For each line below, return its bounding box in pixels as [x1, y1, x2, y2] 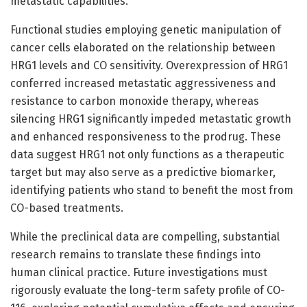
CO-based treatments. [10, 201, 123, 214]
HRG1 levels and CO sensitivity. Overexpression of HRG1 [10, 58, 288, 72]
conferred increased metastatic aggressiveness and [10, 76, 276, 90]
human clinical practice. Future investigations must [10, 265, 267, 279]
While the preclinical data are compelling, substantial [10, 230, 280, 243]
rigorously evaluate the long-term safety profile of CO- [10, 283, 285, 297]
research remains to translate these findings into [10, 247, 260, 261]
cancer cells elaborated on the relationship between [10, 40, 275, 54]
